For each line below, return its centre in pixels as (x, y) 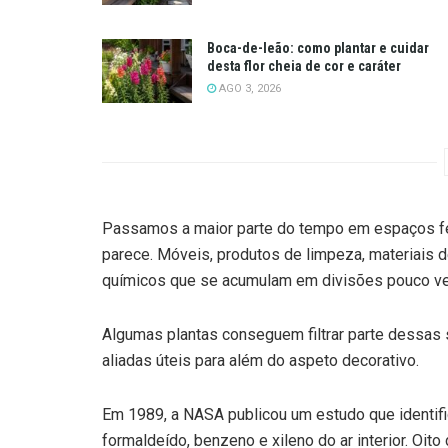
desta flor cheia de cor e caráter (304, 65)
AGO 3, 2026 (248, 88)
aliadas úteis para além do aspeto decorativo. (260, 361)
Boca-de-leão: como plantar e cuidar (318, 47)
